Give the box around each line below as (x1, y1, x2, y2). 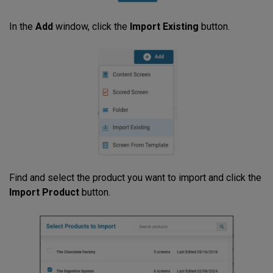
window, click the (53, 21, 130, 33)
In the (9, 21, 35, 33)
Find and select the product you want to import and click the (9, 171, 261, 183)
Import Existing (130, 21, 199, 33)
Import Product (9, 186, 79, 198)
